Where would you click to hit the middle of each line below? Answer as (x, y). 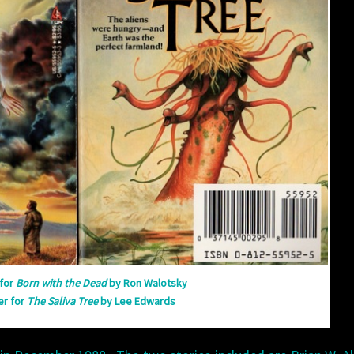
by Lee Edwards (137, 301)
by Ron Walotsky (147, 283)
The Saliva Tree (62, 301)
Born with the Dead (61, 283)
